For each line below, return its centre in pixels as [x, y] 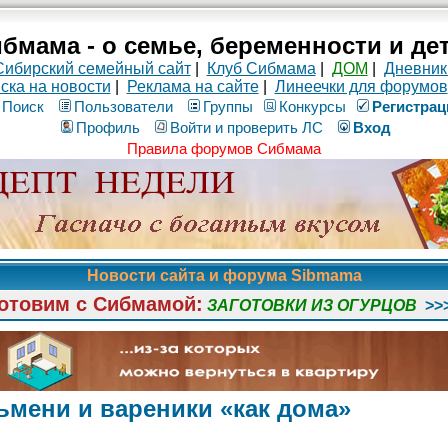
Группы [228, 106]
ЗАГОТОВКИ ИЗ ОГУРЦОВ [312, 305]
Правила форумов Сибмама [224, 148]
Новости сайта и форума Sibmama [224, 275]
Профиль [107, 127]
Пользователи [123, 106]
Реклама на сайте [192, 86]
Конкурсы [312, 106]
